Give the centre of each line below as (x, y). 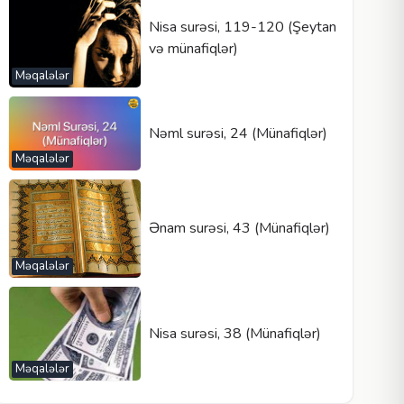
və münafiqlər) (193, 49)
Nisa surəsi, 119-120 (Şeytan (242, 28)
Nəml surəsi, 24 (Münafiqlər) (238, 133)
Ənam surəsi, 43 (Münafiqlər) (239, 229)
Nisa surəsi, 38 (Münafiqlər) (234, 333)
